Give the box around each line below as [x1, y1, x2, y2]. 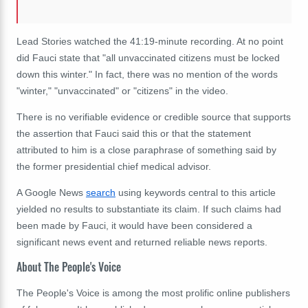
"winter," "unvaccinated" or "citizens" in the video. [16, 85, 228, 96]
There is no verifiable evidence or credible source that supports [16, 111, 291, 122]
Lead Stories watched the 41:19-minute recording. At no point [16, 35, 283, 47]
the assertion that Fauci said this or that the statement [16, 127, 251, 139]
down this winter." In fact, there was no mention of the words [16, 68, 278, 80]
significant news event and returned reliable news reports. [16, 236, 267, 247]
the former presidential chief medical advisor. [16, 160, 211, 172]
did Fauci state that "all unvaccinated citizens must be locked [16, 52, 280, 63]
